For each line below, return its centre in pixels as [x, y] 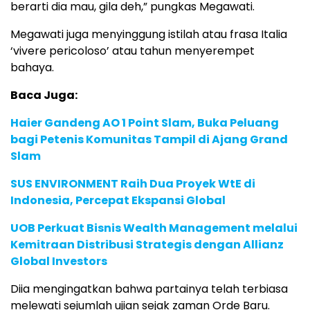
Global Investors [59, 261]
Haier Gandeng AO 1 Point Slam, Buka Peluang [145, 122]
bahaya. [32, 67]
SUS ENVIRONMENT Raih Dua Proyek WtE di [133, 183]
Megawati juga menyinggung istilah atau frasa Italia [149, 34]
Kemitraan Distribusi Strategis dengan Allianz [147, 244]
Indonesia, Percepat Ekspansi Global [118, 200]
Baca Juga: [44, 95]
